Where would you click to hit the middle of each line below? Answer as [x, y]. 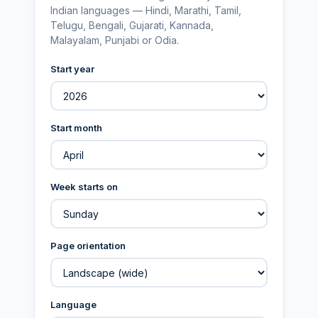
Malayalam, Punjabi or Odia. [115, 40]
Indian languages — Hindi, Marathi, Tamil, [146, 10]
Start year [72, 69]
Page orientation [88, 246]
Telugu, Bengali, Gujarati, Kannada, [132, 25]
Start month [76, 128]
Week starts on [84, 187]
